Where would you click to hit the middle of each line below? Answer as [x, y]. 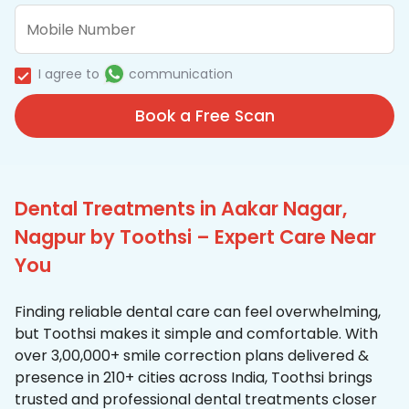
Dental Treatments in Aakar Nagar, [181, 209]
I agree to [69, 74]
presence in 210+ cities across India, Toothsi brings [194, 378]
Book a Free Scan [204, 116]
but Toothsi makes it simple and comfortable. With [196, 334]
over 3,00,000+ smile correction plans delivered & [192, 356]
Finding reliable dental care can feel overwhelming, [198, 312]
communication [181, 74]
